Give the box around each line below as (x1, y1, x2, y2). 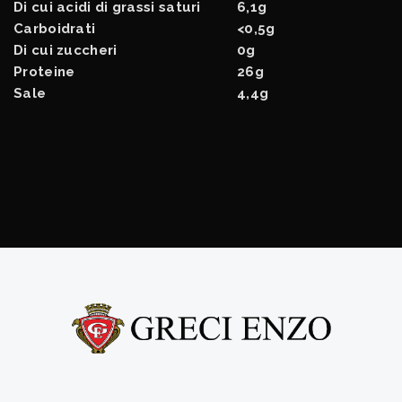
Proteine (13, 63, 75, 80)
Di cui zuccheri (13, 41, 118, 58)
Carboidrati (13, 20, 96, 37)
